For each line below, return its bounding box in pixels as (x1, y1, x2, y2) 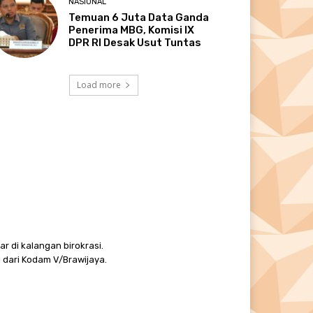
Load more (76, 78, 121, 91)
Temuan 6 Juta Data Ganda (68, 11, 210, 24)
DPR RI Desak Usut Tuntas (68, 36, 202, 50)
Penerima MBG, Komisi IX (68, 24, 195, 37)
